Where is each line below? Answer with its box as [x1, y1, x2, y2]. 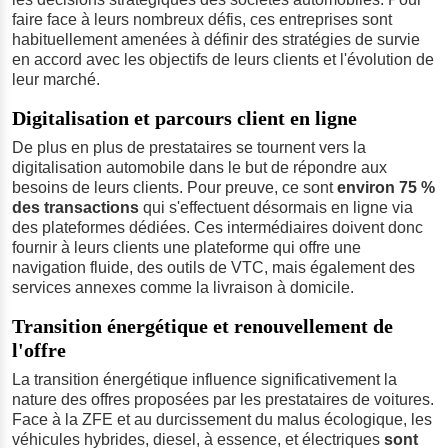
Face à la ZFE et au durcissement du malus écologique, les [12, 410, 432, 428]
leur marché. [12, 70, 100, 88]
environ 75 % [337, 178, 435, 196]
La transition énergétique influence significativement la [12, 370, 397, 388]
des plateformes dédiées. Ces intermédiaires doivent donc [12, 218, 423, 236]
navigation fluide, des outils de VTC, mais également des [12, 258, 415, 276]
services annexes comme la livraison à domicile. [12, 278, 354, 296]
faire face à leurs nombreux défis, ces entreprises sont [12, 10, 392, 28]
